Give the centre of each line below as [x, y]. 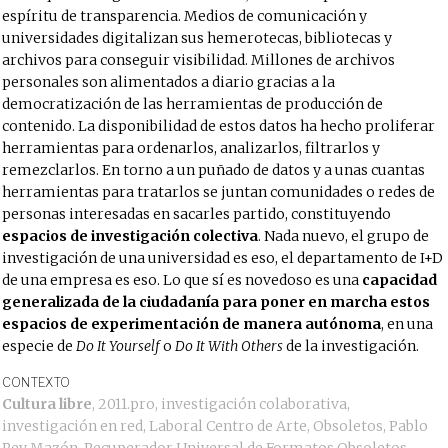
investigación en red [73, 426]
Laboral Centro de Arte [228, 426]
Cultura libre [47, 404]
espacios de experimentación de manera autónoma [192, 324]
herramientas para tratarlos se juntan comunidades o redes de [219, 192]
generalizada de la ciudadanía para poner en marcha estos [216, 302]
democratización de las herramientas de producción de [193, 104]
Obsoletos [348, 426]
